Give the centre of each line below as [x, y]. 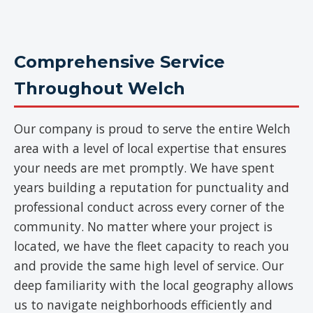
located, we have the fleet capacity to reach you [152, 246]
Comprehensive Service [119, 62]
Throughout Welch [100, 88]
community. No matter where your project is [143, 226]
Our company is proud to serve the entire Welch [152, 129]
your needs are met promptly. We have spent [144, 168]
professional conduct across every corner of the [149, 207]
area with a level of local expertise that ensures [150, 148]
